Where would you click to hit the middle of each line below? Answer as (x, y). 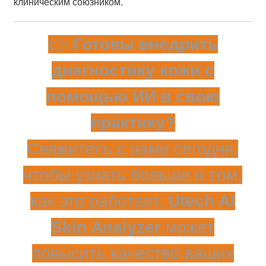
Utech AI (202, 201)
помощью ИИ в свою (133, 97)
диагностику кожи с (133, 71)
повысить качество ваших (133, 254)
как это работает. (99, 201)
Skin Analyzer (106, 227)
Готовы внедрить (145, 45)
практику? (133, 123)
